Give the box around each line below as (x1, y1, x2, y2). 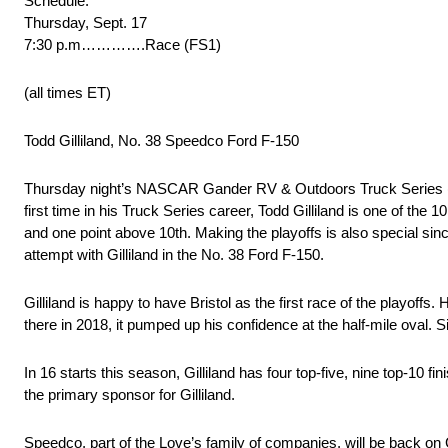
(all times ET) (24, 84, 111, 102)
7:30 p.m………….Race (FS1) (24, 36, 221, 54)
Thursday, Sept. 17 (24, 14, 147, 32)
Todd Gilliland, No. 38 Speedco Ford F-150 (24, 132, 299, 150)
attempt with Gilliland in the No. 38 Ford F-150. (24, 246, 324, 264)
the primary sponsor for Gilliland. (24, 386, 235, 404)
